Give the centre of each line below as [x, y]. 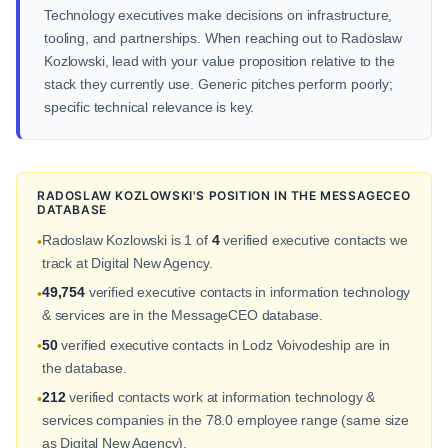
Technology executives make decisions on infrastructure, [218, 15]
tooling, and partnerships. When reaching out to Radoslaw [223, 38]
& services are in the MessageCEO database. [182, 315]
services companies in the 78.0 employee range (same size [225, 420]
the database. [84, 367]
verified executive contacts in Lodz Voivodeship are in [223, 344]
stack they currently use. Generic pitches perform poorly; [218, 84]
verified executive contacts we [313, 240]
